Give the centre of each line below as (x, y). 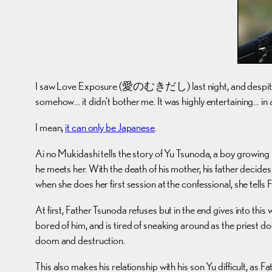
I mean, (50, 127)
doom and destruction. (80, 240)
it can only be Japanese (110, 127)
